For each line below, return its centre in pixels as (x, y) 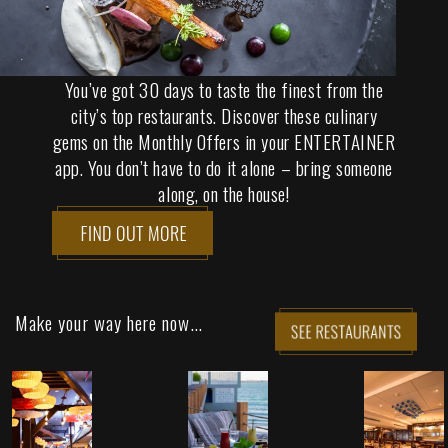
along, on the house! (224, 192)
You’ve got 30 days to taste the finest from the (224, 88)
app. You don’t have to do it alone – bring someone (223, 166)
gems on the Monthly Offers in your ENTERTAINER (224, 140)
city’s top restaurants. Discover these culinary (224, 114)
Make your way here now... (109, 321)
